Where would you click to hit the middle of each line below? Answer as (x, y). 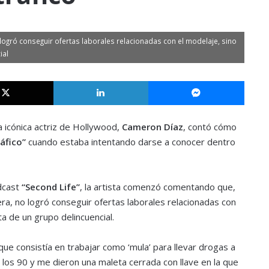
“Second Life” (50, 186)
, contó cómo (210, 126)
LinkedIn (163, 80)
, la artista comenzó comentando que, (157, 186)
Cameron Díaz (152, 126)
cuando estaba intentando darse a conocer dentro (130, 141)
